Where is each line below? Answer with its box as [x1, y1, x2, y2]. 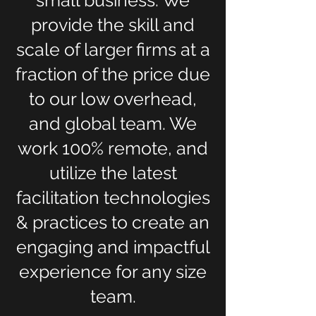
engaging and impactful [16, 236, 210, 257]
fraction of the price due [16, 63, 210, 85]
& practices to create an [16, 212, 209, 233]
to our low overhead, [29, 88, 197, 109]
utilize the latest [49, 162, 177, 183]
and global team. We [29, 113, 197, 134]
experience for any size [19, 261, 207, 282]
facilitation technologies [16, 187, 210, 208]
